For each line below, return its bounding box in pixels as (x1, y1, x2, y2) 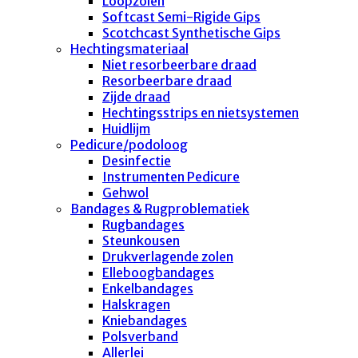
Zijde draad (102, 88, 170, 105)
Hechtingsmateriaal (70, 40, 189, 57)
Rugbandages (102, 216, 185, 233)
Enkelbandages (102, 280, 193, 296)
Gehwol (102, 184, 149, 201)
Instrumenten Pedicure (102, 168, 240, 185)
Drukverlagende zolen (102, 248, 233, 265)
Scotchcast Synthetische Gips (102, 24, 280, 41)
